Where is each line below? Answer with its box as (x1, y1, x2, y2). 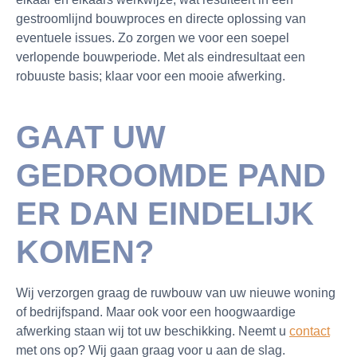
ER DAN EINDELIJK (16, 196, 314, 231)
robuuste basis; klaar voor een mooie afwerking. (16, 69, 285, 83)
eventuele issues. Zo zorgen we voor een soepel (16, 31, 289, 45)
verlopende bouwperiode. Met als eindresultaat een (16, 50, 305, 64)
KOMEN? (16, 234, 154, 269)
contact (289, 324, 330, 338)
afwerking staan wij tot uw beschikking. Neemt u (16, 324, 289, 338)
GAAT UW (16, 120, 166, 155)
